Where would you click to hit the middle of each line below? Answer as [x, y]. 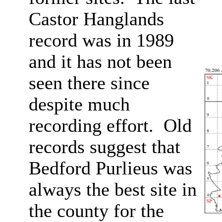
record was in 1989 [101, 40]
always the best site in [112, 190]
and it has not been [100, 62]
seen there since [89, 83]
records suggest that [104, 147]
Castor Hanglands [96, 19]
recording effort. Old [110, 126]
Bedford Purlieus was [110, 168]
